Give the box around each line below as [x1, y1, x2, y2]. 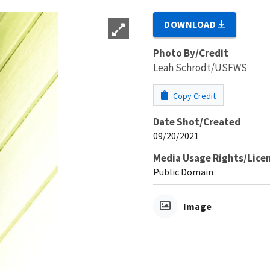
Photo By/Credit [153, 46, 228, 60]
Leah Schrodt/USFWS [153, 60, 247, 74]
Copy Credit [171, 90, 216, 101]
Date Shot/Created [153, 115, 240, 128]
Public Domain [153, 165, 213, 178]
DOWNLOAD [164, 17, 219, 30]
